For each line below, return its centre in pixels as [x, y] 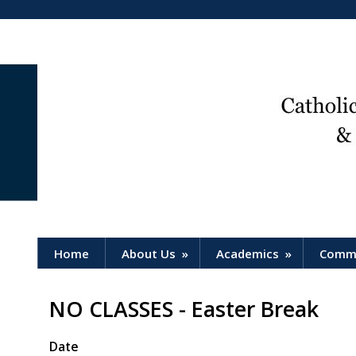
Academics [248, 253]
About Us [149, 253]
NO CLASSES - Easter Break [184, 309]
